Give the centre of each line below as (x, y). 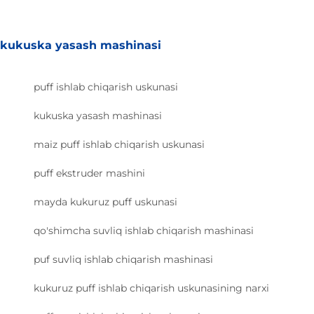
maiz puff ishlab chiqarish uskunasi (119, 144)
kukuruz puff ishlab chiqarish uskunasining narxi (151, 288)
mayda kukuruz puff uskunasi (105, 202)
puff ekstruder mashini (89, 173)
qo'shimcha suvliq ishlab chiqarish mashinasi (144, 230)
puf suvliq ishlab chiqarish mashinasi (123, 259)
